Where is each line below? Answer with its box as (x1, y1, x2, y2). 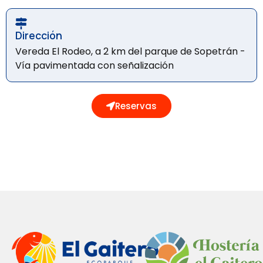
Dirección (15, 28, 62, 42)
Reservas (115, 99, 157, 112)
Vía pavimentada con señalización (15, 58, 174, 72)
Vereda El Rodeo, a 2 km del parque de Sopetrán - (15, 44, 245, 58)
